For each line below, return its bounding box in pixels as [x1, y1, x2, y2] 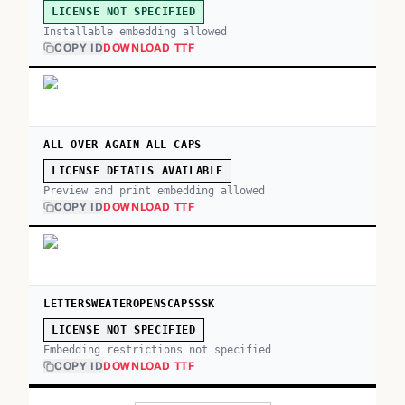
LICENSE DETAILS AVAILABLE [52, 165, 223, 177]
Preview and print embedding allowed [43, 184, 265, 197]
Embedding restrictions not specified [43, 344, 271, 356]
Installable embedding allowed [43, 25, 227, 38]
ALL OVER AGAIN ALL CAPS [43, 138, 202, 151]
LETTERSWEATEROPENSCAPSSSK [43, 297, 215, 310]
